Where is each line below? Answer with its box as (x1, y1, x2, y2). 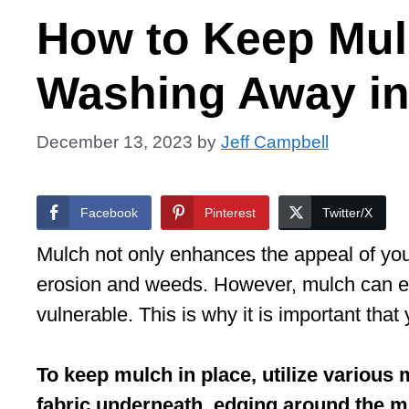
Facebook (80, 204, 138, 220)
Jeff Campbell (221, 131, 329, 152)
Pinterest (204, 204, 256, 220)
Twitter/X (322, 204, 372, 220)
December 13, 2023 (37, 131, 193, 152)
